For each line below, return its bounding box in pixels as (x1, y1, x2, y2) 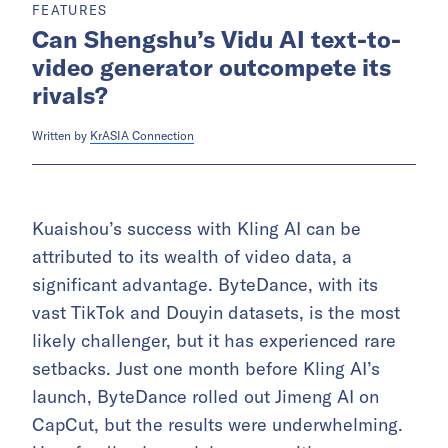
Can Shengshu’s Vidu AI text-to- (32, 24, 401, 55)
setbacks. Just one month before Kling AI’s (32, 357, 380, 381)
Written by (32, 128, 90, 144)
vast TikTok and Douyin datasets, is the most (32, 301, 400, 325)
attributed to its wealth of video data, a (32, 245, 352, 269)
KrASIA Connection (90, 128, 194, 144)
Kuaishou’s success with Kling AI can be (32, 217, 361, 241)
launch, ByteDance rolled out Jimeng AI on (32, 385, 379, 409)
